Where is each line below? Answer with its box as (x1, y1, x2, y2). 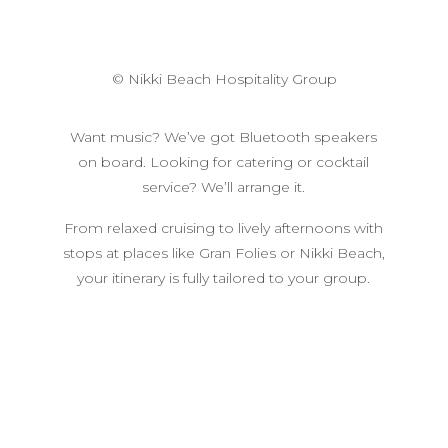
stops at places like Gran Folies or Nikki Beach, (62, 243, 385, 262)
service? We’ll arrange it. (142, 177, 306, 196)
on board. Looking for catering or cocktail (78, 152, 370, 171)
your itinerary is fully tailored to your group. (77, 268, 371, 287)
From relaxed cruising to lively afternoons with (64, 218, 384, 237)
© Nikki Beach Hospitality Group (111, 69, 337, 88)
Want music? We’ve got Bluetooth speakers (70, 127, 378, 146)
